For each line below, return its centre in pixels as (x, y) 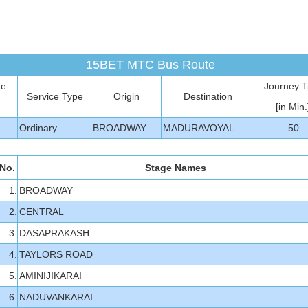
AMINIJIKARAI (50, 276)
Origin (126, 96)
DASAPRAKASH (54, 233)
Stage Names (175, 168)
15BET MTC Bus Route (151, 65)
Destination (208, 96)
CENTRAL (41, 212)
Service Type (55, 96)
